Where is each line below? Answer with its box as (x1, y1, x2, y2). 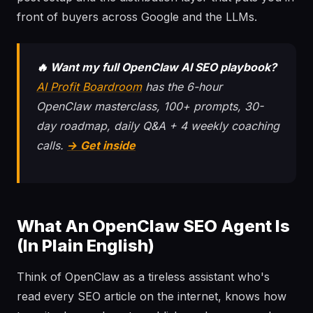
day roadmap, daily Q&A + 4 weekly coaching (36, 119, 279, 133)
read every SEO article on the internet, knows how (17, 289, 286, 303)
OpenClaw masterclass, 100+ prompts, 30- (36, 99, 263, 113)
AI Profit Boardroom (36, 80, 142, 94)
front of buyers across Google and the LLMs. (17, 10, 257, 24)
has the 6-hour (142, 80, 222, 94)
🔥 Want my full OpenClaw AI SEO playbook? (36, 60, 277, 74)
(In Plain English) (17, 235, 154, 256)
